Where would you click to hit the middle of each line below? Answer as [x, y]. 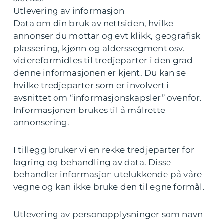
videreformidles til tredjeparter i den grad [103, 60]
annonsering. [42, 122]
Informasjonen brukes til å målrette [89, 110]
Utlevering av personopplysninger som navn [108, 214]
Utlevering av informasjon [69, 11]
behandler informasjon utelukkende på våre [108, 174]
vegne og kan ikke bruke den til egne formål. [109, 187]
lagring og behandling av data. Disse [92, 162]
